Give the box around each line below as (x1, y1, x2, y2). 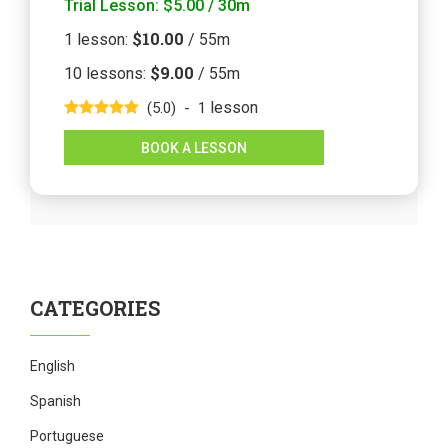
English (30, 358, 75, 375)
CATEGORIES (30, 295, 160, 322)
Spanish (30, 393, 81, 410)
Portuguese (30, 428, 104, 445)
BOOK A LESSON (141, 140, 247, 157)
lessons (86, 64, 143, 84)
